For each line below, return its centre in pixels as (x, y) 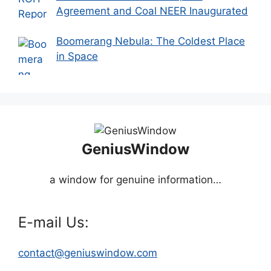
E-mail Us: (54, 223)
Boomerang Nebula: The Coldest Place (150, 41)
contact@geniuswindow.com (88, 253)
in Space (77, 57)
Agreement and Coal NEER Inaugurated (152, 11)
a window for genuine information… (135, 180)
